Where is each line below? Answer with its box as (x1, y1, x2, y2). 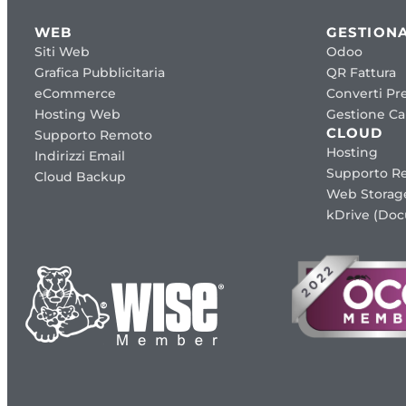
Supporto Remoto (34, 126, 152, 143)
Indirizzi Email (34, 147, 125, 164)
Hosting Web (34, 105, 121, 122)
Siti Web (34, 43, 90, 60)
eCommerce (34, 84, 116, 101)
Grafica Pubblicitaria (34, 63, 165, 81)
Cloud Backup (34, 168, 126, 185)
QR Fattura (326, 63, 396, 81)
